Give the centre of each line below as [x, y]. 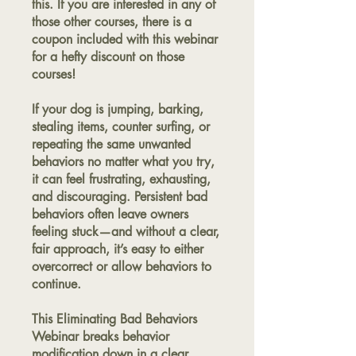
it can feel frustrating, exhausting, [121, 179]
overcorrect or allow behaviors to [122, 267]
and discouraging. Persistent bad [120, 197]
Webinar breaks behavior [101, 337]
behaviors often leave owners [110, 214]
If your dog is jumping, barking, [118, 109]
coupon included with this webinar [125, 39]
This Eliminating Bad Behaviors [114, 319]
